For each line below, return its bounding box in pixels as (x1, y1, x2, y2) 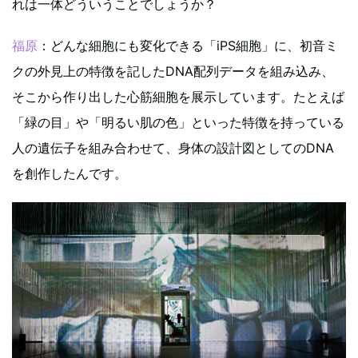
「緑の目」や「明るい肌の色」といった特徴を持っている (12, 113, 344, 130)
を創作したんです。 (12, 165, 127, 181)
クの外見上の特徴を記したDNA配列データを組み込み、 (12, 62, 334, 79)
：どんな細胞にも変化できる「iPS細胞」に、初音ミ (38, 37, 338, 54)
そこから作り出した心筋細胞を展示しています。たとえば (12, 88, 344, 105)
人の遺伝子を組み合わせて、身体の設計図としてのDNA (12, 139, 334, 156)
